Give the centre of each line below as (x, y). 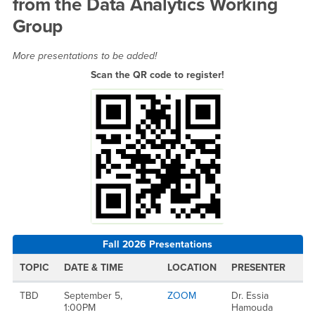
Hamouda (252, 308)
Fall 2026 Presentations (157, 244)
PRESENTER (258, 268)
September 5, (93, 296)
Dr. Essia (250, 296)
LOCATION (192, 268)
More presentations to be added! (86, 56)
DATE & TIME (94, 268)
